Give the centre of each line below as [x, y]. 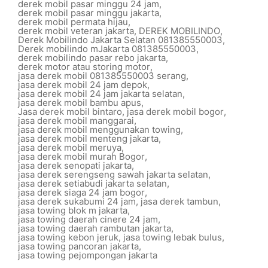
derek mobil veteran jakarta [76, 31]
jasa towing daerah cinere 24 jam [88, 219]
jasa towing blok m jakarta [73, 210]
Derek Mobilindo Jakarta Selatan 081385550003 [120, 40]
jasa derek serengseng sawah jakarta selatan [113, 174]
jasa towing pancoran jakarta [78, 246]
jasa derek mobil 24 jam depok [83, 85]
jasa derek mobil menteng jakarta [88, 138]
